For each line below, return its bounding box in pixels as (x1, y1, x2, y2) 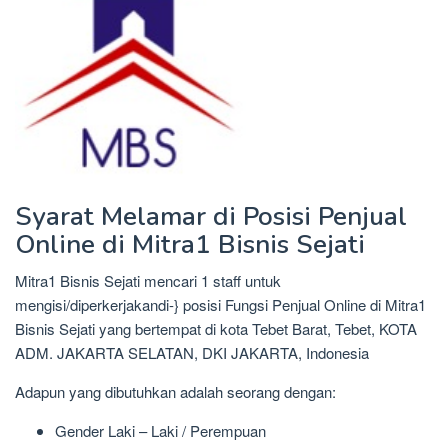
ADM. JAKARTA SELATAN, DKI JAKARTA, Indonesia (15, 341, 369, 363)
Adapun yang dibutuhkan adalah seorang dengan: (15, 380, 336, 402)
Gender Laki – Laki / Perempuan (55, 419, 266, 441)
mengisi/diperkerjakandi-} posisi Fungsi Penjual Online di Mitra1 (15, 293, 426, 315)
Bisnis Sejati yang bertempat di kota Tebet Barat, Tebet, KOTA (15, 317, 417, 339)
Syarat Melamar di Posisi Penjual (15, 198, 407, 234)
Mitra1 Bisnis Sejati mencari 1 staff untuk (15, 269, 281, 291)
